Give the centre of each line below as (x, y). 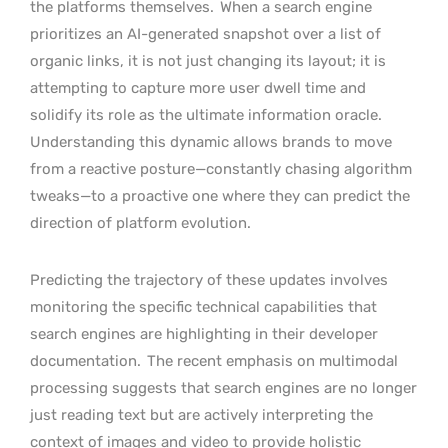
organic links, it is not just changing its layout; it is (208, 60)
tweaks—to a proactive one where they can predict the (220, 195)
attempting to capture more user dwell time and (198, 87)
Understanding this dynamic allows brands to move (211, 141)
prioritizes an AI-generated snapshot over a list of (205, 33)
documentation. (87, 360)
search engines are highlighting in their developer (204, 333)
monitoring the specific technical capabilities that (203, 306)
